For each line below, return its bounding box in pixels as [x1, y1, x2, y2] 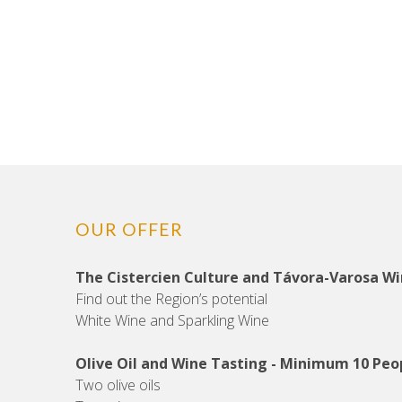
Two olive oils [75, 375, 161, 395]
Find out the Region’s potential [75, 289, 267, 309]
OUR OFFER [75, 219, 183, 240]
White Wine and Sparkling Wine [75, 310, 269, 330]
